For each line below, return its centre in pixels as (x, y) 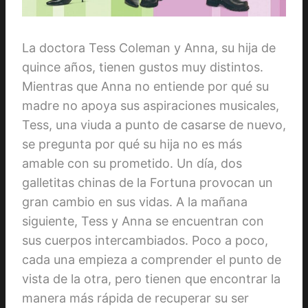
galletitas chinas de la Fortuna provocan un (147, 182)
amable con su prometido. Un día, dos (132, 163)
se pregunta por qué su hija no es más (132, 144)
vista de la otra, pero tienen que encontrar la (151, 278)
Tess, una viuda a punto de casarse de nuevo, (154, 124)
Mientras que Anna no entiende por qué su (145, 86)
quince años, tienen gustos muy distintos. (143, 67)
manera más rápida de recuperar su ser (135, 298)
